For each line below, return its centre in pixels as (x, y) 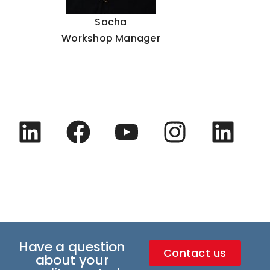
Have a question (72, 247)
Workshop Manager (111, 39)
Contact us (195, 253)
